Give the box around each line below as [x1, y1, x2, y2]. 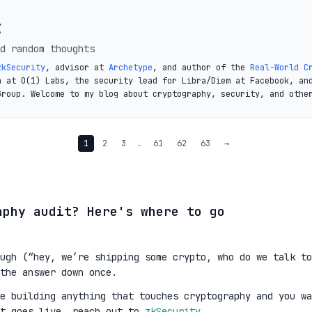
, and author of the [153, 62, 250, 73]
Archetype [109, 62, 153, 73]
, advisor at [45, 62, 109, 73]
